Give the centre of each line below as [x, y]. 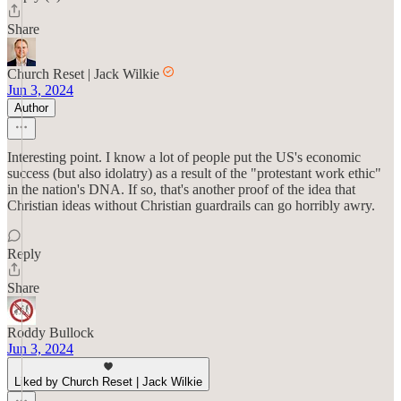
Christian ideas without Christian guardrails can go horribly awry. [191, 205]
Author [31, 108]
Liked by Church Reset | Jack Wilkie [108, 382]
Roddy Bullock [51, 333]
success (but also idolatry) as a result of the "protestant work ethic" [194, 173]
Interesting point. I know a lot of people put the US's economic [184, 157]
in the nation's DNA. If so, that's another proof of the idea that [181, 189]
